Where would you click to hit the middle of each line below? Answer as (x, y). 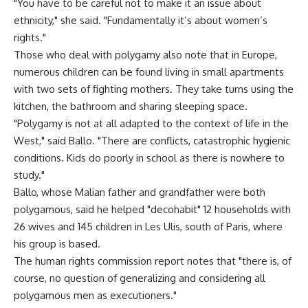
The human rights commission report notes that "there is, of (153, 261)
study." (29, 175)
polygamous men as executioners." (95, 295)
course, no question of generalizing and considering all (140, 278)
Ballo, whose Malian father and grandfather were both (140, 192)
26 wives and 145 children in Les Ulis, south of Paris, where (148, 227)
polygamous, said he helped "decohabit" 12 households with (152, 209)
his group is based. (57, 244)
